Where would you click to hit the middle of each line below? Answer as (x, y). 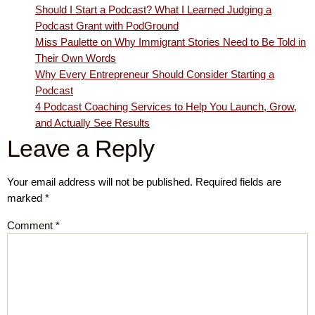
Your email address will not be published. (100, 181)
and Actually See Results (92, 122)
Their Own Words (76, 58)
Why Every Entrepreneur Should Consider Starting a (155, 74)
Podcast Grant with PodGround (107, 25)
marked (26, 198)
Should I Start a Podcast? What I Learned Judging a (153, 9)
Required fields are (238, 181)
